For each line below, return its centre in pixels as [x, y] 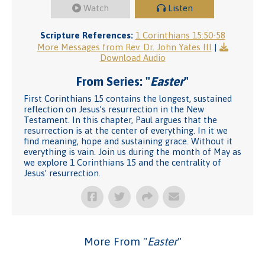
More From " [115, 241]
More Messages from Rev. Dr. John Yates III [124, 47]
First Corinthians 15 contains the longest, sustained [128, 98]
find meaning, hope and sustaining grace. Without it [128, 141]
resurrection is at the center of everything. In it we [126, 130]
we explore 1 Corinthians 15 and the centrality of [122, 162]
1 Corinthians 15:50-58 [180, 35]
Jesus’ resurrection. [62, 173]
